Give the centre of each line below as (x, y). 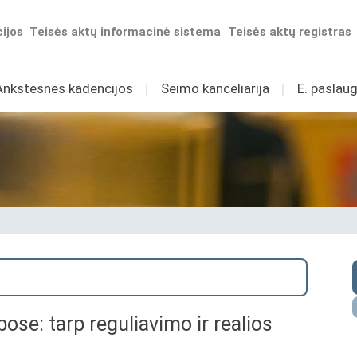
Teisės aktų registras (290, 32)
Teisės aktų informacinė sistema (126, 32)
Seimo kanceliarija (215, 88)
